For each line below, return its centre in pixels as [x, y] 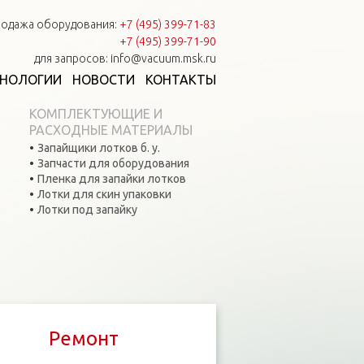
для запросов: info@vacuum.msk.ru [125, 58]
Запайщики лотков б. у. [98, 148]
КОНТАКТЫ [181, 80]
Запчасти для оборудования [113, 163]
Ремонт [83, 338]
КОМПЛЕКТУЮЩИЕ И [95, 114]
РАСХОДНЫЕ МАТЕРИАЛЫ [110, 130]
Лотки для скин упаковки [104, 194]
